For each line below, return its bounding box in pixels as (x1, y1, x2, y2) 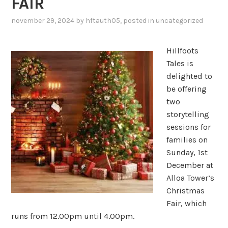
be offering (166, 83, 207, 94)
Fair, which (166, 198, 207, 208)
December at (166, 160, 213, 170)
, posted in (120, 16, 156, 25)
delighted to (166, 71, 212, 81)
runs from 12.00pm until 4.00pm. (11, 211, 135, 221)
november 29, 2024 (11, 16, 75, 25)
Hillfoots (166, 45, 198, 55)
